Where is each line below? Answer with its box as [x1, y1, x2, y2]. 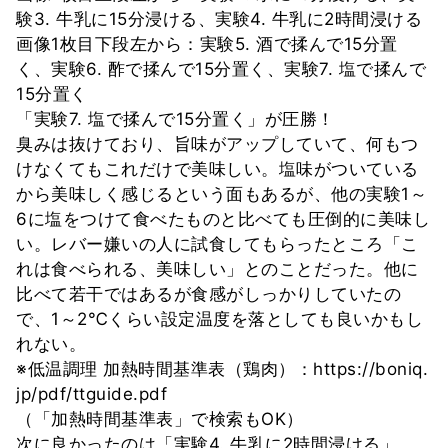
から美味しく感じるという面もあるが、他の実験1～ [16, 183, 427, 204]
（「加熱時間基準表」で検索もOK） [16, 408, 304, 429]
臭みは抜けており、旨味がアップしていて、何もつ [16, 133, 419, 154]
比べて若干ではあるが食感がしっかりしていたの [16, 283, 401, 304]
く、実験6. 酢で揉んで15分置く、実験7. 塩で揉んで [16, 58, 426, 79]
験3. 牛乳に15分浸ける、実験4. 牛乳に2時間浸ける [16, 8, 422, 29]
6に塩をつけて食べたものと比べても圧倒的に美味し [16, 208, 430, 229]
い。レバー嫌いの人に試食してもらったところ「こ [16, 233, 419, 254]
